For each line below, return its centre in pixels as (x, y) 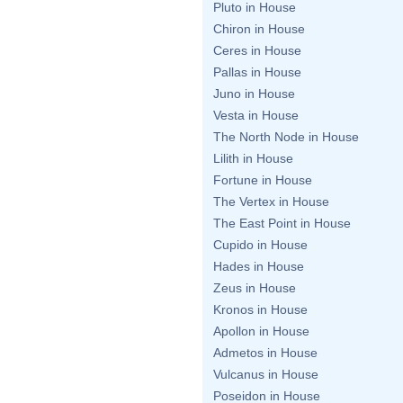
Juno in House (254, 94)
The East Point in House (282, 223)
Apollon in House (261, 331)
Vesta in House (256, 115)
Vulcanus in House (266, 374)
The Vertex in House (271, 201)
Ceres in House (257, 50)
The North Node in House (286, 137)
